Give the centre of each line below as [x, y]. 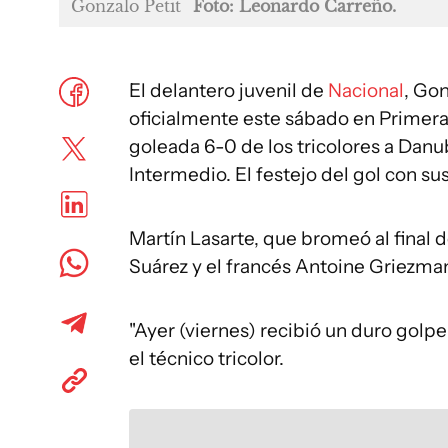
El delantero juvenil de [228, 90]
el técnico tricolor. [206, 358]
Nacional [366, 90]
